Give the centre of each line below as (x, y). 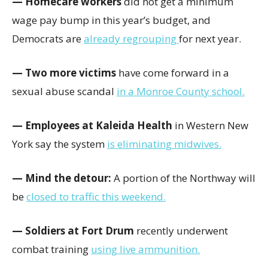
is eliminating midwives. (164, 144)
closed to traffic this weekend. (96, 197)
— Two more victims (65, 73)
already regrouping (131, 39)
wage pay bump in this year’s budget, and (111, 20)
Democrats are (48, 39)
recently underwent (182, 231)
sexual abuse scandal (64, 91)
